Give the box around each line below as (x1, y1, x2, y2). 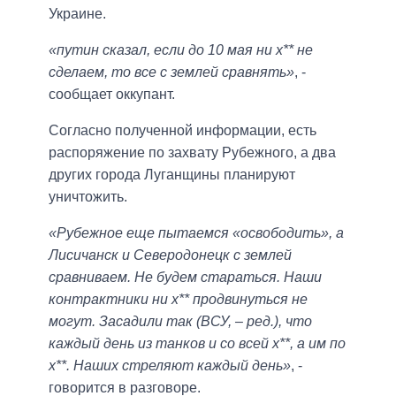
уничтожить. (49, 189, 127, 205)
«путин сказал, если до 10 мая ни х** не (49, 42, 313, 58)
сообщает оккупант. (49, 87, 175, 103)
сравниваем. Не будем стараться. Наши (49, 270, 322, 286)
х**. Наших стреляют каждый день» (49, 358, 291, 374)
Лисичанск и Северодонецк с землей (49, 247, 292, 263)
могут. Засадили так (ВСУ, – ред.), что (49, 314, 312, 330)
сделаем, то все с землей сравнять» (49, 65, 294, 80)
